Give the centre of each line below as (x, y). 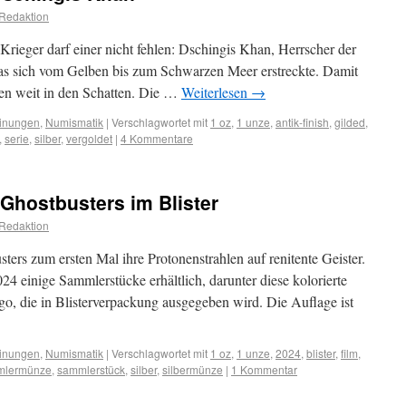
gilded (350, 122)
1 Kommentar (264, 369)
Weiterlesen (216, 92)
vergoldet (89, 138)
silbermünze (193, 369)
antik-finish (302, 122)
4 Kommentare (157, 138)
